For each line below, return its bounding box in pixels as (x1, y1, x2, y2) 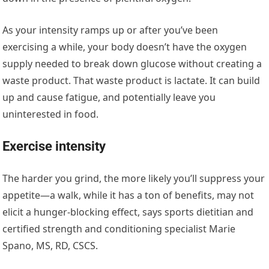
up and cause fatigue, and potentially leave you (2, 90, 216, 104)
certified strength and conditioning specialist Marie (2, 222, 236, 235)
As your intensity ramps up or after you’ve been (2, 23, 219, 37)
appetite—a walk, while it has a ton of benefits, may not (2, 188, 255, 202)
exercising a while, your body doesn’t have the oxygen (2, 40, 247, 53)
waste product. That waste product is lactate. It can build (2, 73, 261, 87)
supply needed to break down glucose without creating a (2, 56, 262, 70)
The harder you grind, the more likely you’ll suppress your (2, 171, 265, 185)
